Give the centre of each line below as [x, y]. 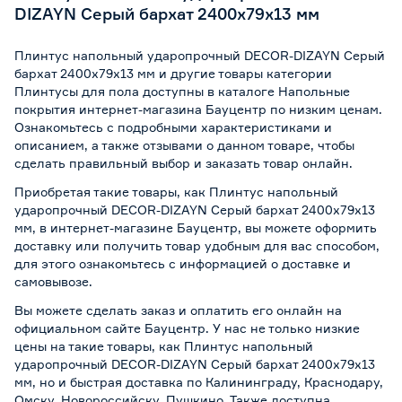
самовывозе [52, 281]
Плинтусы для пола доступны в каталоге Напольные [182, 91]
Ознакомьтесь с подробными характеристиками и [173, 127]
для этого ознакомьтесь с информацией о [148, 263]
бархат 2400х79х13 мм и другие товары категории [173, 73]
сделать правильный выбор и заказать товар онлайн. [184, 162]
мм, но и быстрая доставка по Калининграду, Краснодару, [199, 381]
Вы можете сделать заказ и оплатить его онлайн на [178, 310]
